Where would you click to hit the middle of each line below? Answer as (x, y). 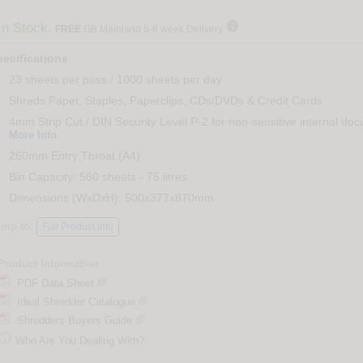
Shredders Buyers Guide (71, 321)
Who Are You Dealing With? (78, 341)
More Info (32, 135)
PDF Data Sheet (53, 284)
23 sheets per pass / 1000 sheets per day (115, 80)
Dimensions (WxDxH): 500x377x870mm (111, 198)
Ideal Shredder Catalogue (74, 302)
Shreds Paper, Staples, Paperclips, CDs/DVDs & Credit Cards (165, 101)
